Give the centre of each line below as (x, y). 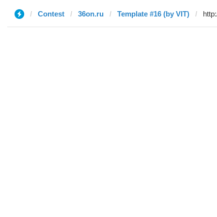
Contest (51, 14)
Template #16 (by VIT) (153, 14)
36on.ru (91, 14)
